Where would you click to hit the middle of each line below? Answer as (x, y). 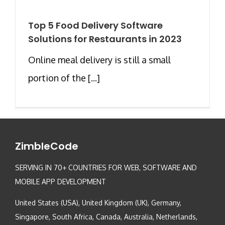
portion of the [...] (64, 78)
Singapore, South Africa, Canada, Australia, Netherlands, (106, 216)
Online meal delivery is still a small (99, 60)
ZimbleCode (47, 146)
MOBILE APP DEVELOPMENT (61, 181)
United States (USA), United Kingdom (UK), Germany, (98, 202)
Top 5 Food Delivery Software (95, 25)
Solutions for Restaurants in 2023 (105, 39)
